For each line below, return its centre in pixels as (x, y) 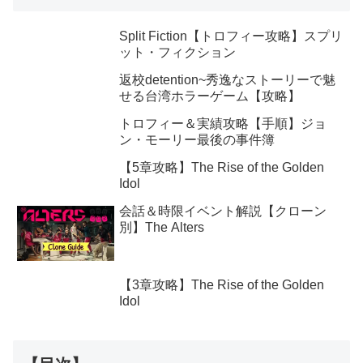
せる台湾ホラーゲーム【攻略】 (210, 96)
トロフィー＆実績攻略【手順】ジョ (223, 124)
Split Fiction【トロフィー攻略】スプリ (231, 36)
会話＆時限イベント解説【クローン (223, 211)
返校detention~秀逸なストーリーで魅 (227, 80)
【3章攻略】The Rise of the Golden (222, 284)
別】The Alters (162, 228)
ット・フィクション (177, 53)
